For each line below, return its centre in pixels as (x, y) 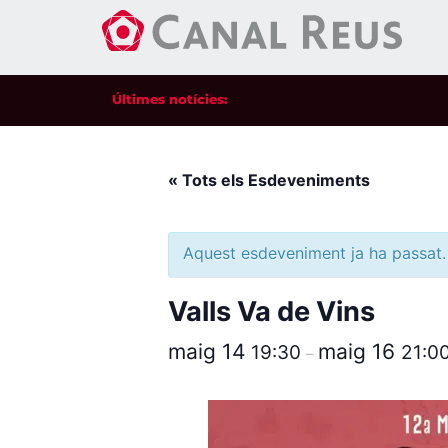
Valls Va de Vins (271, 311)
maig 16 (359, 351)
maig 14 (209, 351)
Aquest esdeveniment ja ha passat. (314, 253)
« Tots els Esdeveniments (269, 180)
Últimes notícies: (170, 99)
